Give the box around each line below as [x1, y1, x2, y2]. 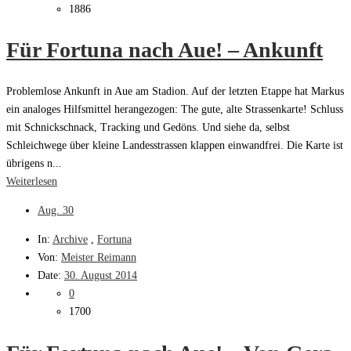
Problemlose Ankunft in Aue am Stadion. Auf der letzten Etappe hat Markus [6, 85, 344, 98]
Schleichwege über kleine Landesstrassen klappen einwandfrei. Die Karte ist [6, 139, 343, 152]
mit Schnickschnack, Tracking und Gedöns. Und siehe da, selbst [6, 121, 290, 134]
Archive [52, 233, 88, 246]
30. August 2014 [64, 270, 137, 282]
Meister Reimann [61, 251, 136, 264]
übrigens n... [6, 157, 62, 170]
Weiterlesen [6, 175, 57, 188]
